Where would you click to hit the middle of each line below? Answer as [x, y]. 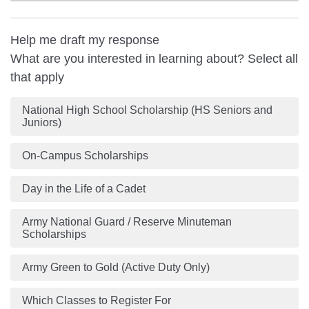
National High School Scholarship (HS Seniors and [147, 110]
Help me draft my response [85, 40]
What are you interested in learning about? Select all [154, 58]
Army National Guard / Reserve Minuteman [127, 221]
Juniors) [41, 122]
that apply [37, 77]
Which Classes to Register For [96, 300]
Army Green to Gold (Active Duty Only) [116, 267]
